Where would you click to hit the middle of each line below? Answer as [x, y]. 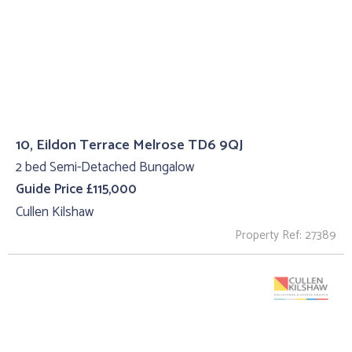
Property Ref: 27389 [286, 235]
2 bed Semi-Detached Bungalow [105, 167]
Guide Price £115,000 [76, 190]
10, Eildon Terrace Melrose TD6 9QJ [130, 145]
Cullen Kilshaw [55, 213]
